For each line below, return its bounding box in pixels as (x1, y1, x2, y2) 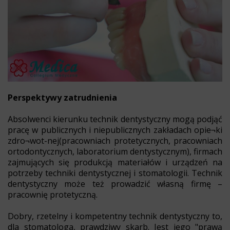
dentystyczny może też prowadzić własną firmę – (8, 178, 222, 189)
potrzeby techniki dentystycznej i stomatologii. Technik (8, 167, 222, 179)
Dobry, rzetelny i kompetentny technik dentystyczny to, (8, 210, 222, 222)
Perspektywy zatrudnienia (8, 91, 117, 103)
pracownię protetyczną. (8, 188, 98, 200)
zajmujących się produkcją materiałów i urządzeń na (8, 156, 222, 168)
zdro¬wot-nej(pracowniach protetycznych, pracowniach (8, 135, 222, 146)
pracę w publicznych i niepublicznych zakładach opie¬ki (8, 124, 222, 136)
